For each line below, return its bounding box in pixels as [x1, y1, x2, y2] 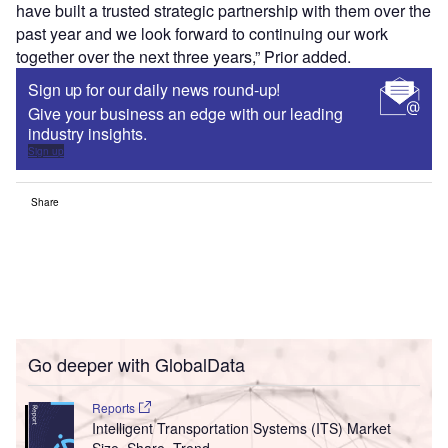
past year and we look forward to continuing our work [16, 21, 388, 45]
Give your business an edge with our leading [28, 101, 343, 125]
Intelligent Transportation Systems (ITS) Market [91, 417, 391, 438]
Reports [91, 398, 138, 416]
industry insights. [28, 121, 147, 145]
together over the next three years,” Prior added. [16, 44, 355, 68]
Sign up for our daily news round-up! [28, 77, 281, 101]
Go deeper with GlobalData [28, 350, 245, 377]
